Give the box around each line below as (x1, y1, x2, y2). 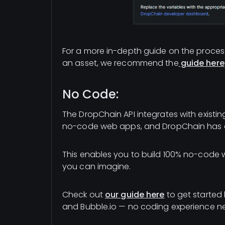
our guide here (105, 189, 165, 201)
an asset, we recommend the (62, 57, 179, 69)
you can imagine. (62, 161, 131, 173)
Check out (62, 189, 105, 201)
